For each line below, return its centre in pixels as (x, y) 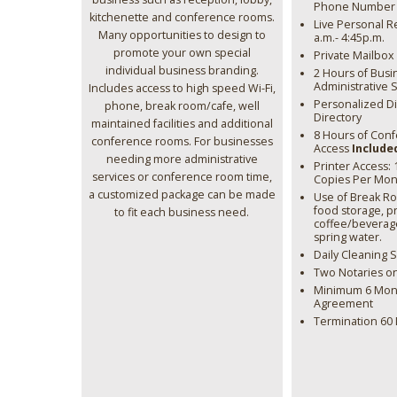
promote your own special (182, 52)
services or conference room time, (182, 176)
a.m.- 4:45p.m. (350, 37)
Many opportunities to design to (182, 35)
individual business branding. (182, 70)
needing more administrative (182, 159)
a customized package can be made (182, 194)
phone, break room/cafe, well (182, 105)
